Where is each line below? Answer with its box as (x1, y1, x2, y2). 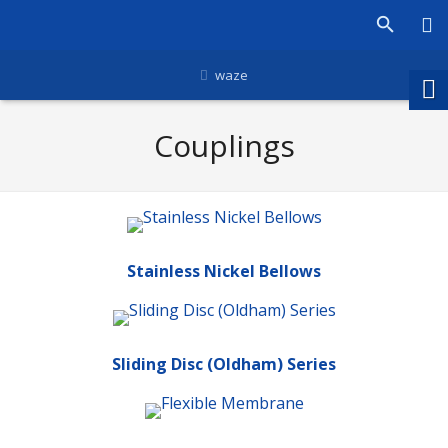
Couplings (153, 125, 295, 166)
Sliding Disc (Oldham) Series (112, 353, 336, 375)
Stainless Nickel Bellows (127, 260, 321, 282)
